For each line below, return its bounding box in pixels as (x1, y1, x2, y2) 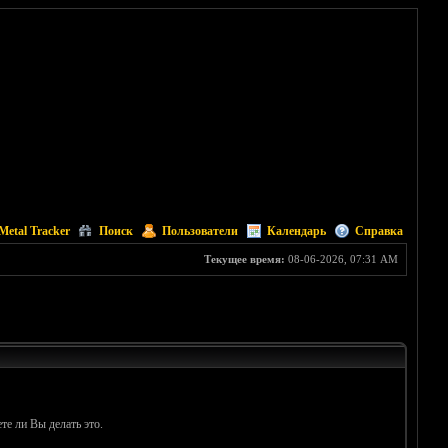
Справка (354, 224, 403, 238)
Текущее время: (203, 253, 285, 265)
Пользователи (161, 224, 238, 238)
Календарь (266, 224, 326, 238)
